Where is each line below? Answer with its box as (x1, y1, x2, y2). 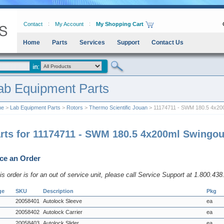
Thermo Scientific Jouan (89, 104, 147, 110)
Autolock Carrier (43, 209, 82, 215)
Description (43, 188, 73, 194)
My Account (55, 21, 83, 27)
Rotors (66, 104, 83, 110)
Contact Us (151, 39, 183, 46)
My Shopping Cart (96, 21, 143, 27)
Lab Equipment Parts (10, 104, 60, 110)
